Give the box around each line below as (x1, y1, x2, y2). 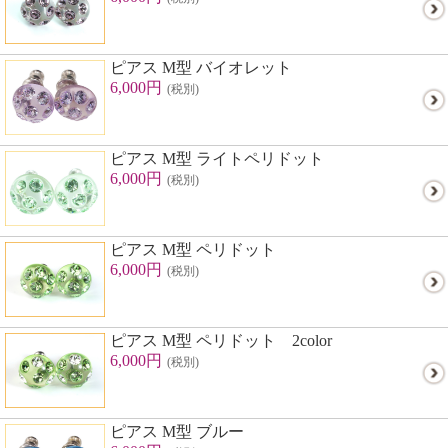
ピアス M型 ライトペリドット (110, 150, 324, 167)
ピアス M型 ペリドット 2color (110, 332, 332, 349)
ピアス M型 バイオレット (110, 59, 292, 76)
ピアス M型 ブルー (110, 423, 244, 440)
